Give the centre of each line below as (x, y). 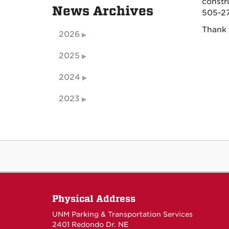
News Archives (103, 11)
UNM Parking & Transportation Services (122, 214)
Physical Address (94, 199)
